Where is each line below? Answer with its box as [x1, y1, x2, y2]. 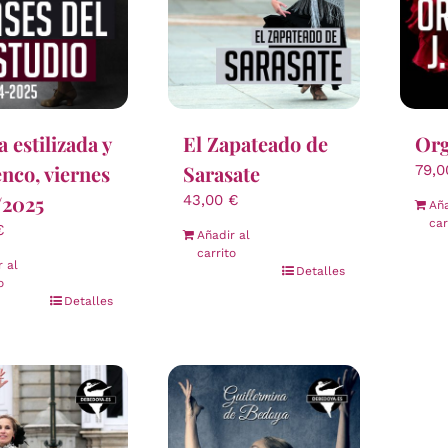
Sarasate [182, 160, 260, 188]
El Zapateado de [182, 130, 328, 158]
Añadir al [196, 228, 250, 243]
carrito [196, 246, 236, 261]
